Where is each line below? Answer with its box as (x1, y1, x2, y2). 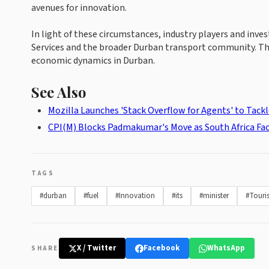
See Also (31, 82, 86, 102)
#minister (199, 190, 229, 202)
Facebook (143, 243, 180, 254)
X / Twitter (76, 243, 116, 254)
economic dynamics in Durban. (31, 54, 155, 68)
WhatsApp (207, 243, 245, 254)
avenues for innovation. (31, 1, 127, 15)
